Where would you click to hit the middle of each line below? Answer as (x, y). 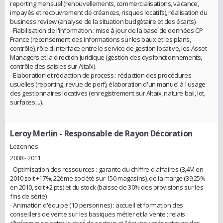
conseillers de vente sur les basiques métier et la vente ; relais (98, 214)
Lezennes (24, 146)
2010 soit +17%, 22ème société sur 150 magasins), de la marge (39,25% (108, 178)
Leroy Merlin (34, 133)
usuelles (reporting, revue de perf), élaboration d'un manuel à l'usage (108, 84)
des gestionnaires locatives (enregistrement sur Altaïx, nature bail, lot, (108, 93)
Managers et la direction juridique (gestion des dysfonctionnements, (106, 57)
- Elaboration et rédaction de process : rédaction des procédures (101, 75)
